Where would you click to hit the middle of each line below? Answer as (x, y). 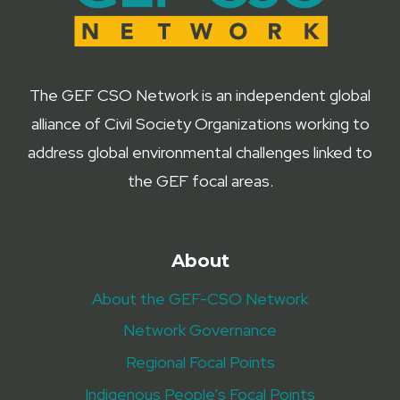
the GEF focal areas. (200, 181)
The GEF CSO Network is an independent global (200, 96)
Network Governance (200, 330)
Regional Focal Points (200, 362)
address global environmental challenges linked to (200, 153)
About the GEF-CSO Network (200, 299)
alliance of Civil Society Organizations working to (200, 124)
